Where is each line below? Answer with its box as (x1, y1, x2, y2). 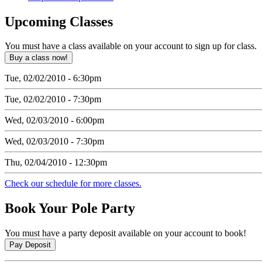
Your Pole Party (36, 201, 135, 216)
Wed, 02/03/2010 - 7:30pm (5, 136, 104, 147)
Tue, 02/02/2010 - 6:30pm (5, 73, 101, 84)
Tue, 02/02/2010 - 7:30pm (5, 94, 101, 105)
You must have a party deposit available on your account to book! (5, 228, 246, 239)
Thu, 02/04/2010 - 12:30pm (5, 157, 107, 168)
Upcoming (5, 13, 66, 29)
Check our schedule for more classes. (5, 178, 142, 189)
